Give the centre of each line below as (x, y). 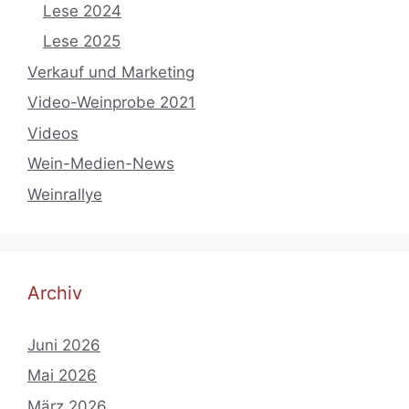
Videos (53, 133)
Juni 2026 (64, 345)
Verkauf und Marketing (111, 72)
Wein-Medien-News (101, 164)
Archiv (55, 293)
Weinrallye (65, 194)
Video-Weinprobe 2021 (111, 103)
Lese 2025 (82, 42)
